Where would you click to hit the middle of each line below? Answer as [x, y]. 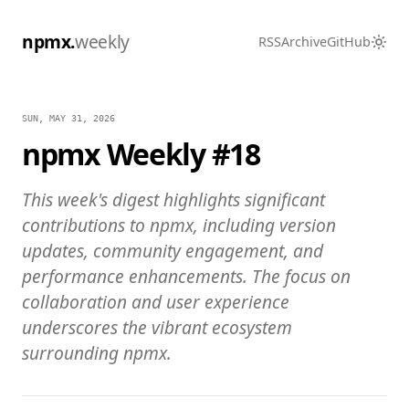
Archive [304, 42]
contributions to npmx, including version [179, 225]
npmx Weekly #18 [141, 154]
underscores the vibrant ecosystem [157, 328]
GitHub [349, 42]
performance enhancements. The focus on [186, 277]
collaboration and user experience [156, 302]
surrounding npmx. [97, 353]
